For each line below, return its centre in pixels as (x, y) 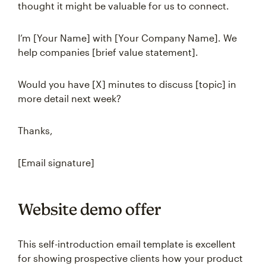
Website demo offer (90, 209)
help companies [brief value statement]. (108, 52)
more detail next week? (69, 98)
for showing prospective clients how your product (130, 258)
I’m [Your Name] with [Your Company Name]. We (127, 38)
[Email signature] (56, 162)
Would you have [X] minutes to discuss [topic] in (127, 84)
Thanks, (35, 130)
